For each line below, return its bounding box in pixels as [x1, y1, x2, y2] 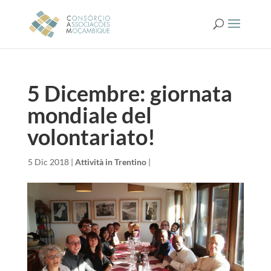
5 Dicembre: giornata [27, 80, 232, 106]
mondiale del [27, 102, 152, 128]
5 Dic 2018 [27, 157, 69, 167]
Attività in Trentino [74, 157, 146, 167]
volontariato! [27, 123, 155, 150]
